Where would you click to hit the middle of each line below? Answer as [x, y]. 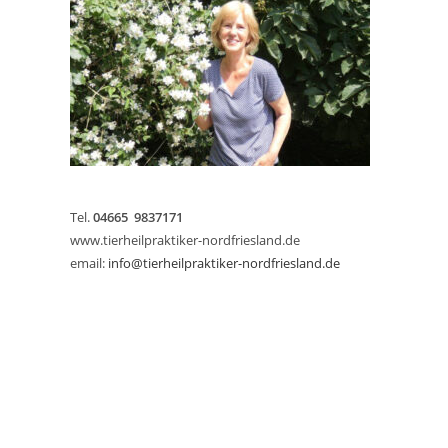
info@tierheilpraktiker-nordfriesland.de [224, 263]
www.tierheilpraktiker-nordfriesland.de [185, 240]
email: [89, 263]
